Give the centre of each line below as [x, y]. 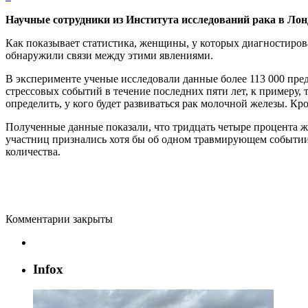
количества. [33, 151]
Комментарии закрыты [59, 219]
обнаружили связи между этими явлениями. [109, 55]
